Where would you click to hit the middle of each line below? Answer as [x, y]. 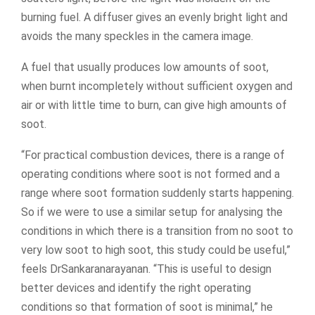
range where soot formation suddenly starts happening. [157, 193]
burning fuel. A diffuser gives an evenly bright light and [154, 17]
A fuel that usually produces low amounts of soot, [145, 67]
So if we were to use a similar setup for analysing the [152, 212]
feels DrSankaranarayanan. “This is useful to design [146, 269]
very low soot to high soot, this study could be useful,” [156, 250]
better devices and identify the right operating [136, 288]
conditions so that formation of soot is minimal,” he [147, 307]
